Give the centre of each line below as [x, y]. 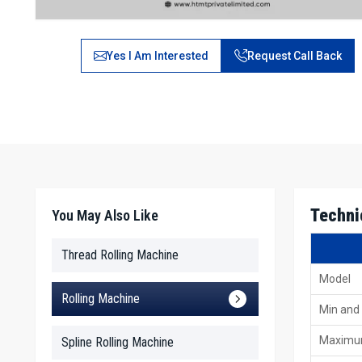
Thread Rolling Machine [120, 255]
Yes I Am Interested [157, 56]
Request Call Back [294, 56]
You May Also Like [105, 215]
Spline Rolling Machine [118, 342]
